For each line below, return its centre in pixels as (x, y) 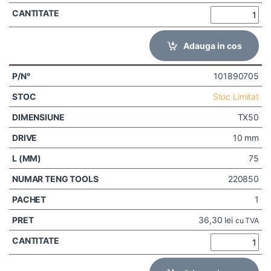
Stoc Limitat (236, 96)
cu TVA (247, 220)
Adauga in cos (212, 45)
